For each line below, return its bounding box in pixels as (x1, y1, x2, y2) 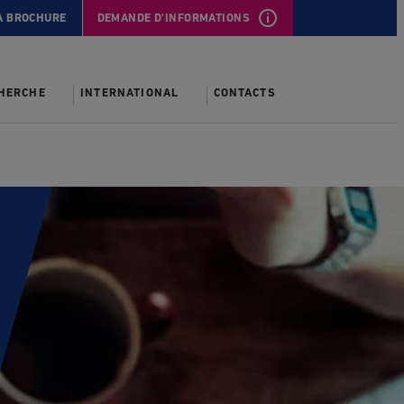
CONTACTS (213, 87, 276, 99)
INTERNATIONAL (80, 87, 179, 99)
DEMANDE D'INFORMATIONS (96, 12, 250, 24)
